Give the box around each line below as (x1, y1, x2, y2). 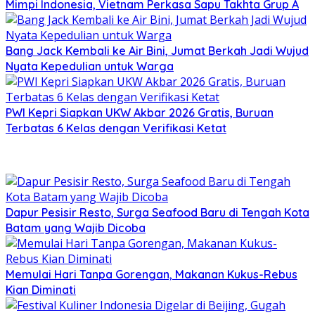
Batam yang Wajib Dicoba (6, 220, 146, 235)
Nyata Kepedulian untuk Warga (6, 58, 174, 73)
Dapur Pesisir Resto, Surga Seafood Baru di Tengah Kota (6, 205, 309, 219)
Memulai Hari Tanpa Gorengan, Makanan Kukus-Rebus (6, 266, 297, 281)
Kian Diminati (6, 282, 76, 297)
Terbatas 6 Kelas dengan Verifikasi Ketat (6, 120, 226, 135)
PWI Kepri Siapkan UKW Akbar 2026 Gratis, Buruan (6, 105, 274, 120)
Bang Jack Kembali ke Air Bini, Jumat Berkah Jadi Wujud (6, 43, 309, 58)
